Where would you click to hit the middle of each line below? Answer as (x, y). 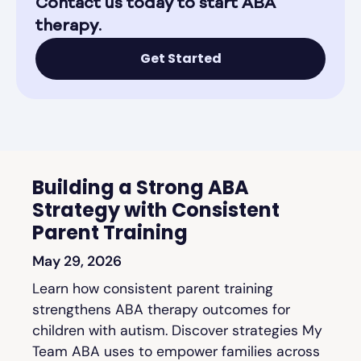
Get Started (180, 58)
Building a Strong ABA (141, 187)
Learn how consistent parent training (153, 288)
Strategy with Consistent (156, 210)
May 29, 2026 (77, 261)
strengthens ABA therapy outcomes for (161, 309)
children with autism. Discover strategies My (177, 330)
